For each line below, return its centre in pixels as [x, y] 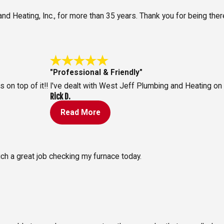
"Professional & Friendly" [96, 73]
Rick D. [60, 97]
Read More [80, 112]
